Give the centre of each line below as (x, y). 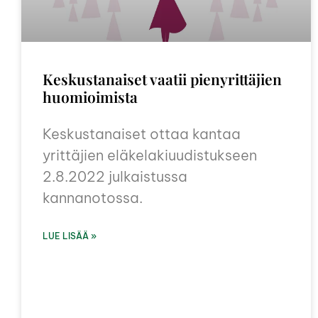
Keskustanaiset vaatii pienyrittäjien (162, 79)
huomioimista (90, 97)
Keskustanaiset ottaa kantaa (142, 134)
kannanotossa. (93, 198)
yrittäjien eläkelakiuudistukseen (150, 155)
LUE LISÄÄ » (70, 236)
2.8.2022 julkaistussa (115, 177)
